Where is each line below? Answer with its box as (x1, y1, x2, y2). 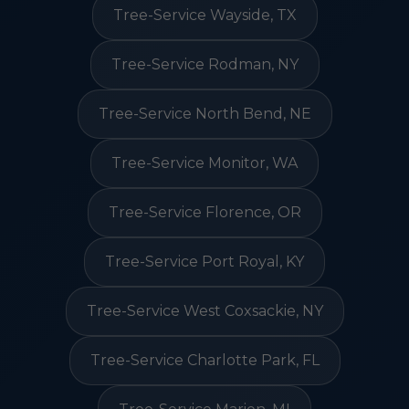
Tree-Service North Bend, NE (98, 105, 311, 122)
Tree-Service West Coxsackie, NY (86, 302, 323, 320)
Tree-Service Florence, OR (108, 204, 301, 221)
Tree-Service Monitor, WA (111, 154, 298, 172)
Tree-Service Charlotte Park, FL (89, 351, 320, 369)
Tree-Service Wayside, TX (112, 6, 297, 24)
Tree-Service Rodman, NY (110, 56, 299, 73)
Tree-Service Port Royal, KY (105, 253, 304, 270)
